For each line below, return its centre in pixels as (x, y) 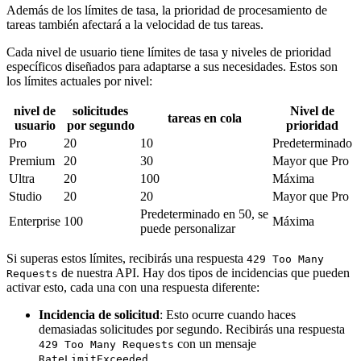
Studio (25, 196)
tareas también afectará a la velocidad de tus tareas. (135, 24)
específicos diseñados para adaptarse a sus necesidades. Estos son (172, 66)
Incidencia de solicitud (99, 314)
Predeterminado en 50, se (204, 214)
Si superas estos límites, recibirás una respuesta (127, 258)
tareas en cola (205, 118)
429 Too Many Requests (106, 344)
